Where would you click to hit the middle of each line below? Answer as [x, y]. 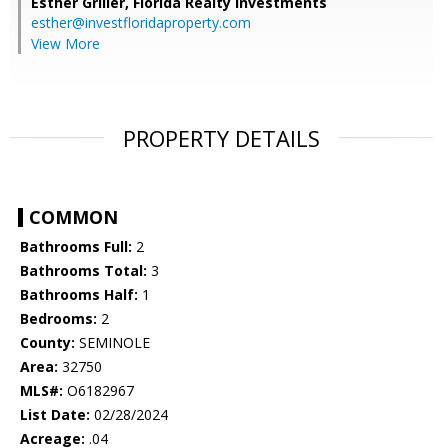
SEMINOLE [112, 343]
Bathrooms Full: [76, 247]
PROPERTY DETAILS [221, 138]
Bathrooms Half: [79, 295]
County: [47, 343]
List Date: [55, 415]
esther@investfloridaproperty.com [141, 23]
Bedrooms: [58, 319]
